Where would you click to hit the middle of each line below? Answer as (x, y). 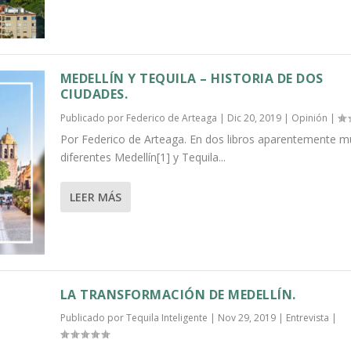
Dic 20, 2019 (254, 118)
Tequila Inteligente (166, 318)
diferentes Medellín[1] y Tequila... (143, 157)
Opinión (309, 118)
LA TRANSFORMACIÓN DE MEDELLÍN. (178, 295)
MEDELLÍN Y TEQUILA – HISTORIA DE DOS (192, 79)
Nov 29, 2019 (246, 318)
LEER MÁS (95, 197)
